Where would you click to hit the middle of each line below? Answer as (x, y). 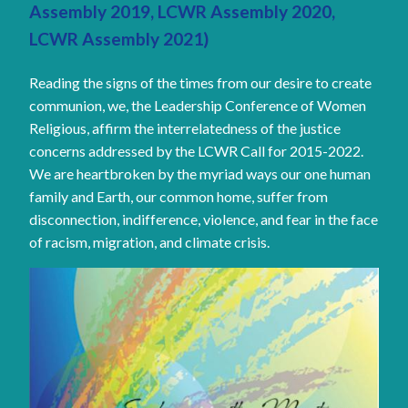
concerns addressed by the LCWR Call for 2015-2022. (196, 150)
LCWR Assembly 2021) (119, 38)
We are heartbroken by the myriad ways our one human (200, 173)
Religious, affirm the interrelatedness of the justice (185, 127)
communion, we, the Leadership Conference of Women (198, 105)
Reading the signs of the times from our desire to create (200, 82)
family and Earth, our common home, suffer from (178, 196)
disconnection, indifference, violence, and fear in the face (204, 219)
